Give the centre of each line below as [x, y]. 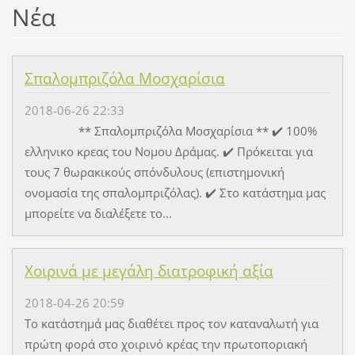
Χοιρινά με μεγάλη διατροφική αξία [149, 271]
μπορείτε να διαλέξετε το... [98, 214]
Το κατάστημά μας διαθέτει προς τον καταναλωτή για [171, 324]
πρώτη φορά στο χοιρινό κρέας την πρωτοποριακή [166, 344]
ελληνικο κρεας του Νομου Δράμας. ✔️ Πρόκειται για [168, 152]
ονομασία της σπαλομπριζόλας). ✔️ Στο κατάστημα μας [175, 193]
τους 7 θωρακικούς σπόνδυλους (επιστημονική [154, 172]
